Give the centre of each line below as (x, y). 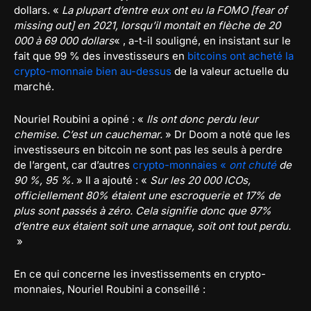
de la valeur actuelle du (230, 71)
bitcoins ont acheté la (241, 56)
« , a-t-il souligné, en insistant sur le (202, 41)
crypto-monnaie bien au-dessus (93, 71)
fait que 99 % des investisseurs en (101, 56)
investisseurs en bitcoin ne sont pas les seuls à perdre (148, 150)
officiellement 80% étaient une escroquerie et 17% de (147, 195)
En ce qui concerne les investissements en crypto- (140, 274)
